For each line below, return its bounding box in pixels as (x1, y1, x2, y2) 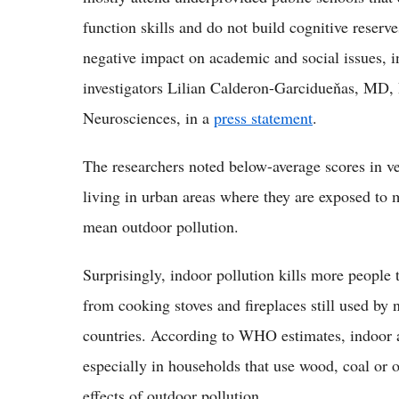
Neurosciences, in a (83, 106, 214, 128)
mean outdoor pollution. (83, 215, 239, 237)
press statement (214, 106, 313, 128)
